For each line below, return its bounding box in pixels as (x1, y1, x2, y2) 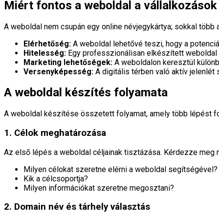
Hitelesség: (23, 48, 66, 58)
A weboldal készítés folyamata (4, 86, 168, 100)
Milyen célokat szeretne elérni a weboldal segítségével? (23, 164, 218, 174)
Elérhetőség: (23, 39, 71, 48)
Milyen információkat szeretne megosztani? (23, 183, 174, 193)
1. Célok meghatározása (4, 128, 106, 139)
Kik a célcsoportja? (23, 174, 88, 183)
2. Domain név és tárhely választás (4, 201, 150, 213)
